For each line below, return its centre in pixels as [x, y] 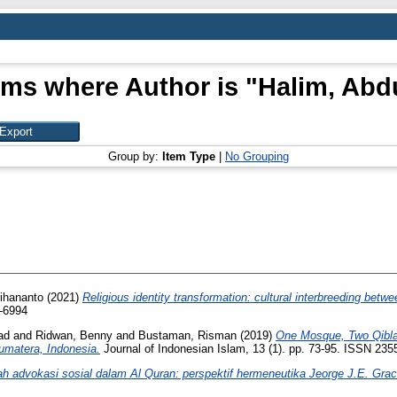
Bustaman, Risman [187, 335]
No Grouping [257, 156]
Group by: [135, 156]
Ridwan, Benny [74, 335]
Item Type [189, 156]
